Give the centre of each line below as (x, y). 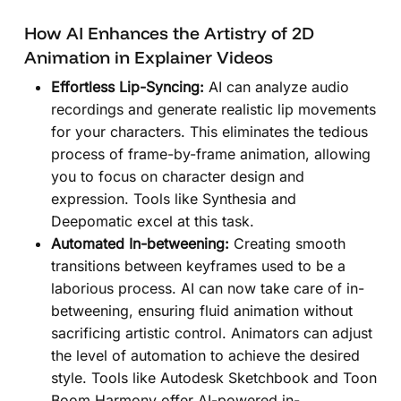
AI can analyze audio (276, 86)
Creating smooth (287, 243)
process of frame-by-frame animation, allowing (210, 154)
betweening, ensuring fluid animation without (201, 310)
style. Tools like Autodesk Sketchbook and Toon (213, 377)
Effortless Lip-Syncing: (127, 86)
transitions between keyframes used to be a (198, 265)
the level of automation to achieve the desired (205, 355)
